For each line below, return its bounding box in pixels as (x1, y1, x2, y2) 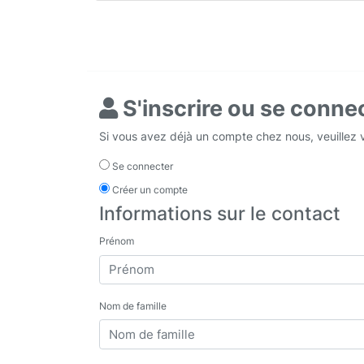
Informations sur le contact (99, 202, 340, 226)
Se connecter (110, 160, 173, 173)
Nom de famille (99, 299, 167, 312)
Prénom (99, 234, 134, 247)
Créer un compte (110, 183, 188, 196)
